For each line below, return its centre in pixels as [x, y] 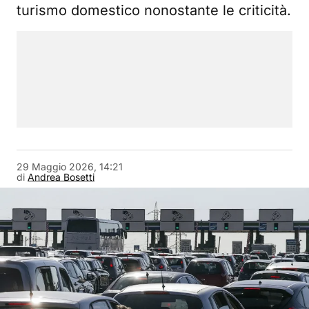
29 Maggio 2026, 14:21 [70, 167]
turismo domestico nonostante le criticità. [154, 10]
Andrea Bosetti [61, 177]
